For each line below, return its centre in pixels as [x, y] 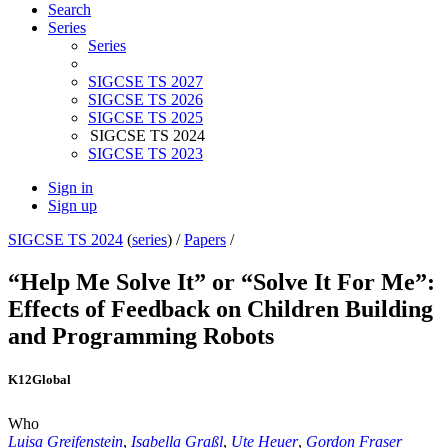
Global [51, 380]
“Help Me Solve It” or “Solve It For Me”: [221, 282]
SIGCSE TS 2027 [145, 82]
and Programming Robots [141, 336]
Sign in [70, 188]
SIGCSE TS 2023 [145, 154]
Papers [205, 240]
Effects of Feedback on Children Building [220, 309]
